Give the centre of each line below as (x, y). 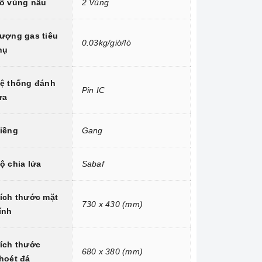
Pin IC (93, 90)
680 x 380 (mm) (112, 252)
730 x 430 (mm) (112, 204)
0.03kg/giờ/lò (106, 43)
